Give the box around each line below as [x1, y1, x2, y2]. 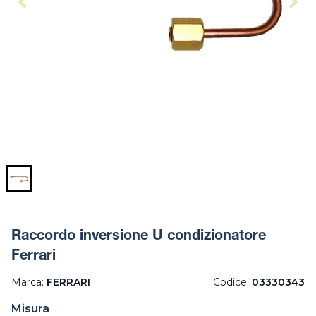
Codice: [213, 276, 252, 289]
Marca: [11, 276, 47, 289]
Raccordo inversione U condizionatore [11, 230, 266, 245]
